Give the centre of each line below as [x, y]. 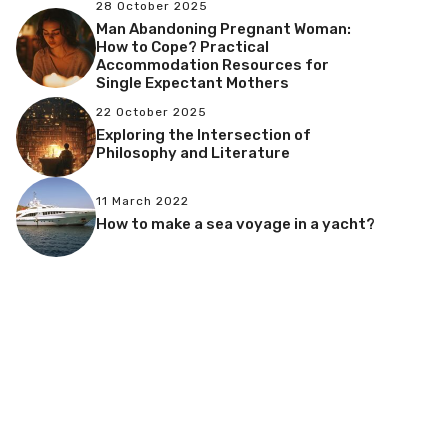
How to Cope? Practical [182, 46]
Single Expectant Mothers [192, 82]
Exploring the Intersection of [203, 135]
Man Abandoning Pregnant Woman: [223, 28]
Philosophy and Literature [193, 153]
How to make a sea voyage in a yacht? [235, 224]
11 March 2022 [142, 201]
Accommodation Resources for [212, 64]
